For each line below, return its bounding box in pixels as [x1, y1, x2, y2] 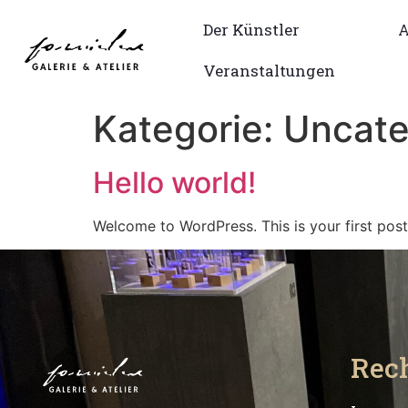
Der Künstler [203, 19, 301, 40]
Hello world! [93, 165, 256, 200]
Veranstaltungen [203, 60, 336, 81]
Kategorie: [93, 107, 283, 151]
